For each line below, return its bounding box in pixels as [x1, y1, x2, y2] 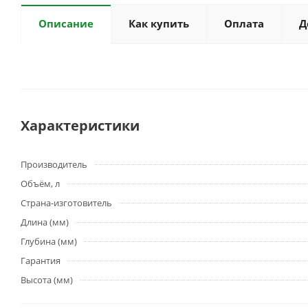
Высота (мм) [21, 274, 73, 286]
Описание [38, 16, 93, 30]
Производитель [21, 158, 87, 170]
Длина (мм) [21, 216, 69, 228]
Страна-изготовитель [21, 197, 112, 209]
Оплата [224, 16, 264, 30]
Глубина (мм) [21, 235, 77, 247]
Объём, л [21, 177, 60, 190]
